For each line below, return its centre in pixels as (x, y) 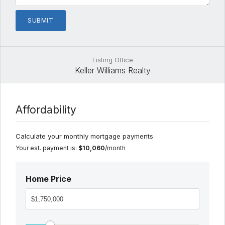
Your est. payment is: (47, 148)
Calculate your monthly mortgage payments (84, 136)
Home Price (48, 179)
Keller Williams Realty (113, 71)
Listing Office (113, 60)
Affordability (46, 110)
